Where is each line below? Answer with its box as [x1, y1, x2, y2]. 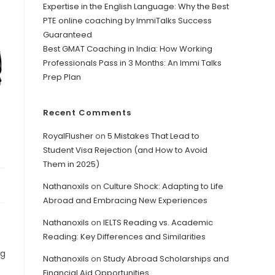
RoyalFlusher [43, 130, 93, 142]
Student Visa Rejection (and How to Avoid [43, 144, 207, 156]
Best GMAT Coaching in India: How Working [43, 42, 212, 55]
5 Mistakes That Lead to [107, 130, 199, 142]
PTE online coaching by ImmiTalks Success [43, 14, 212, 26]
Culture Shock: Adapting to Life [103, 180, 223, 192]
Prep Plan [43, 71, 81, 83]
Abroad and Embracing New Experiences [43, 194, 207, 206]
